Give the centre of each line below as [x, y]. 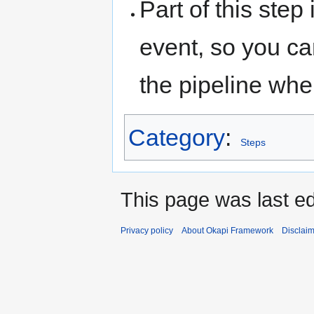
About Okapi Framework [227, 231]
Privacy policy [147, 231]
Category [177, 138]
